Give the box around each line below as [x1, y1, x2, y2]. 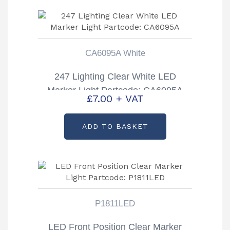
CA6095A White [85, 48, 145, 59]
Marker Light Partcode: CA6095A [47, 85, 183, 96]
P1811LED [95, 198, 135, 208]
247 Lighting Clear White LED [54, 71, 176, 82]
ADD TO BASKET [82, 122, 148, 130]
